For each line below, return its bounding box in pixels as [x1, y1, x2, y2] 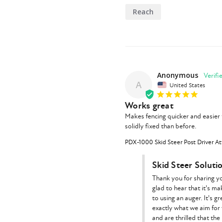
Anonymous [157, 70, 198, 80]
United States [169, 81, 205, 89]
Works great [125, 100, 173, 112]
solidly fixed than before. [125, 122, 196, 131]
